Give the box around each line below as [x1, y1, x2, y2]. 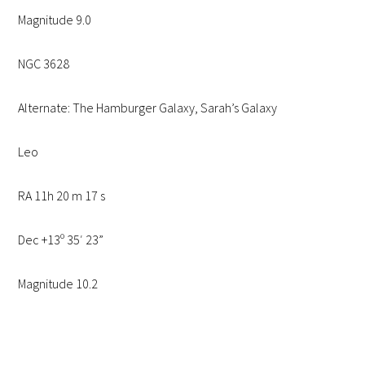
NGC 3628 [18, 55, 70, 73]
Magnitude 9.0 [18, 11, 92, 29]
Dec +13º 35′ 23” [18, 231, 104, 248]
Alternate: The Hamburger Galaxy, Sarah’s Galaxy [18, 99, 278, 117]
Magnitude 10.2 [18, 275, 99, 292]
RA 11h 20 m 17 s [18, 187, 106, 204]
